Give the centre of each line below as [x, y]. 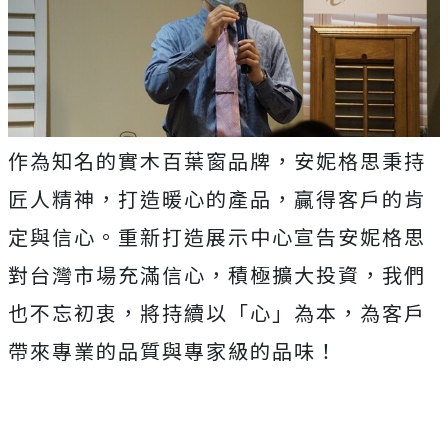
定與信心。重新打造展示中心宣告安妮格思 [217, 237]
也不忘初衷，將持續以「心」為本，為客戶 [217, 313]
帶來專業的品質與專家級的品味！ [173, 351]
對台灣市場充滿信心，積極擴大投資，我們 [217, 275]
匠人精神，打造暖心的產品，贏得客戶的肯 [217, 199]
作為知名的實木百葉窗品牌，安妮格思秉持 [217, 161]
